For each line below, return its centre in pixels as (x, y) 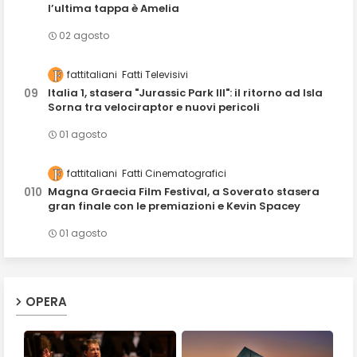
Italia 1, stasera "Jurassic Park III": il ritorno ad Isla (185, 93)
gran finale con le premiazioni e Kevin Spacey (174, 206)
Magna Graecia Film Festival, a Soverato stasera (184, 192)
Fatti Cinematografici (174, 174)
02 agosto (84, 35)
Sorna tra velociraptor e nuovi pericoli (154, 108)
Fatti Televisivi (155, 75)
